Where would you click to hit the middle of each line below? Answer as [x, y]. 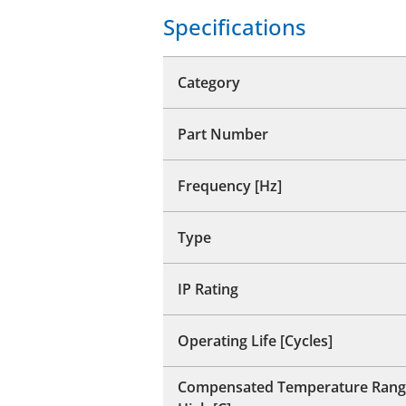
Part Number [223, 134]
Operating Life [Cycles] [255, 340]
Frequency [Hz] [230, 185]
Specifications [235, 26]
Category [209, 82]
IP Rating [208, 289]
